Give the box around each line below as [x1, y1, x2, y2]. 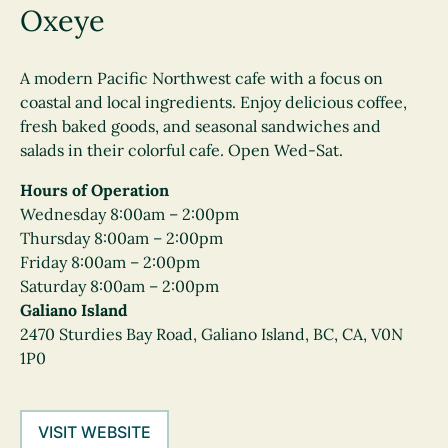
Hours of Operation [20, 180, 169, 200]
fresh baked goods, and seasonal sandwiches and [20, 116, 381, 136]
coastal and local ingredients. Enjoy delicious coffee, [20, 92, 407, 112]
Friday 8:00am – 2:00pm [20, 252, 200, 272]
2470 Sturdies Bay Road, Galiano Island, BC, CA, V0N [20, 324, 403, 344]
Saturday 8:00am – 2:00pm [20, 276, 219, 296]
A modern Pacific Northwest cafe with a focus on [20, 68, 383, 88]
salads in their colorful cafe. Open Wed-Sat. [20, 140, 347, 160]
